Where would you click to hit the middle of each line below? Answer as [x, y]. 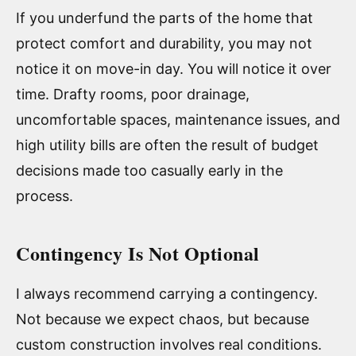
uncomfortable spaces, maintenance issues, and [178, 119]
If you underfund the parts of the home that [164, 17]
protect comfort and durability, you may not [164, 43]
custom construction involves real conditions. [169, 344]
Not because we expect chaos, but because [163, 319]
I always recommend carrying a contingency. [167, 293]
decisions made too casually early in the [149, 170]
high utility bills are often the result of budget [167, 145]
